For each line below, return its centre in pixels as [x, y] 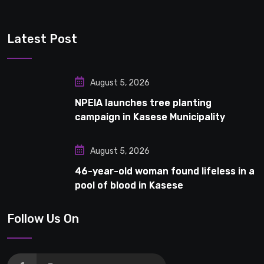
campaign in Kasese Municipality [150, 117]
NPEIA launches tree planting [143, 103]
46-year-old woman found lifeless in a [165, 171]
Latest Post [42, 39]
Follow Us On [43, 219]
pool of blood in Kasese [129, 186]
